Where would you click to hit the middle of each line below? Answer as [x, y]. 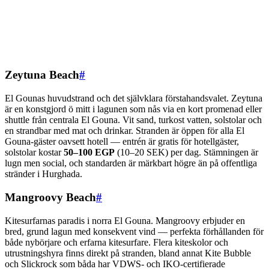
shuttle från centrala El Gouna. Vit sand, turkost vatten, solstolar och [133, 120]
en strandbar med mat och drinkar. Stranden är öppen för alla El [125, 131]
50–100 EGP [89, 153]
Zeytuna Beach [42, 75]
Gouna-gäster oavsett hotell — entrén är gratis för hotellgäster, [122, 142]
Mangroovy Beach [50, 197]
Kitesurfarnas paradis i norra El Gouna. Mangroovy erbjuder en [125, 220]
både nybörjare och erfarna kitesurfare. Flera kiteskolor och [116, 242]
